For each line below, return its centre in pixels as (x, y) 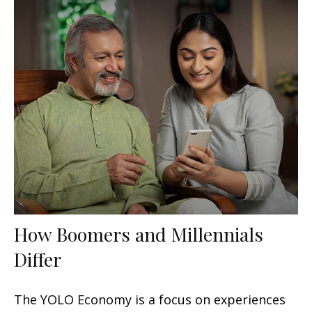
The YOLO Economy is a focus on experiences (150, 300)
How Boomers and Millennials (139, 234)
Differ (38, 259)
